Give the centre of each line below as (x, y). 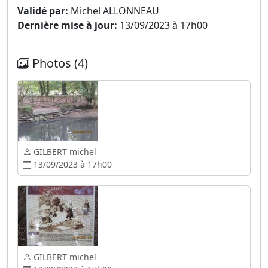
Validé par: (43, 11)
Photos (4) (59, 63)
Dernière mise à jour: (67, 25)
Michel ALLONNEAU (114, 11)
